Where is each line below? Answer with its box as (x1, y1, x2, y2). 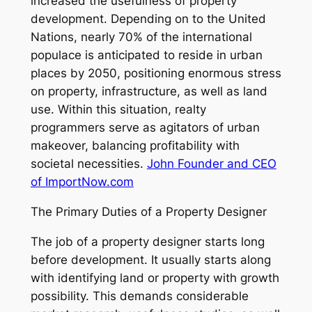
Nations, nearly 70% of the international (30, 29, 252, 44)
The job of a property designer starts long (30, 234, 265, 249)
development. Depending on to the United (30, 11, 266, 26)
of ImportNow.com (30, 174, 134, 189)
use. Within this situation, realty (30, 102, 206, 116)
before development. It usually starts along (30, 252, 271, 267)
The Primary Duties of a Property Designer (30, 204, 267, 219)
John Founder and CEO (146, 156, 276, 171)
